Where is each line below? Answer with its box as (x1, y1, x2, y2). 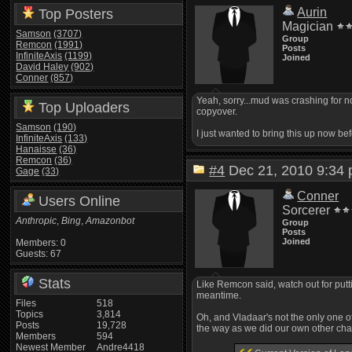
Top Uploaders (35, 99, 130, 115)
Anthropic (16, 214, 57, 226)
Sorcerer (282, 203, 331, 217)
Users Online (35, 192, 121, 209)
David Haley (16, 60, 69, 72)
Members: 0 (16, 236, 67, 248)
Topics (16, 308, 44, 320)
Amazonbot (86, 214, 135, 226)
